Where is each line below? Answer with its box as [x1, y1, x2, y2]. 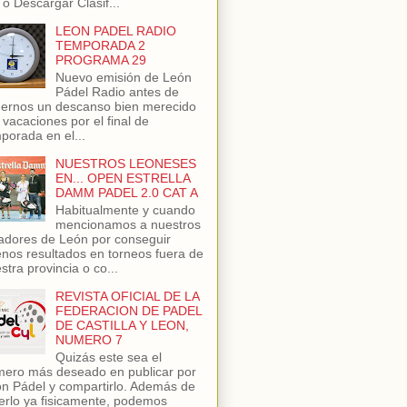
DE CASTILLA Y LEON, [55, 317, 189, 333]
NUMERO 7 [55, 332, 123, 347]
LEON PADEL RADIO [55, 24, 176, 39]
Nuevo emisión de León [55, 70, 192, 84]
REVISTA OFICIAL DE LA [55, 288, 199, 303]
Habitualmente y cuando [55, 202, 195, 217]
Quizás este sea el [55, 349, 162, 364]
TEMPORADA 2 [55, 38, 145, 54]
